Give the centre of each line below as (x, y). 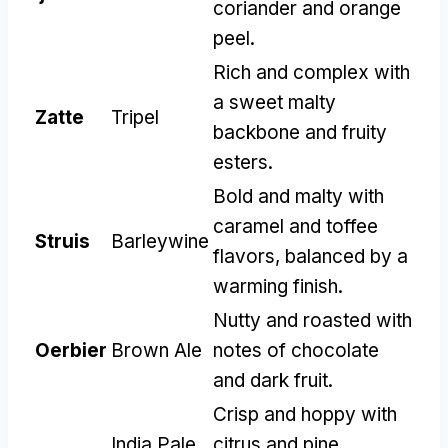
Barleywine (160, 241)
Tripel (135, 117)
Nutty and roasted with (312, 320)
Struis (62, 241)
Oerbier (71, 350)
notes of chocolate (296, 350)
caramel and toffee (295, 226)
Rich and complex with (311, 72)
